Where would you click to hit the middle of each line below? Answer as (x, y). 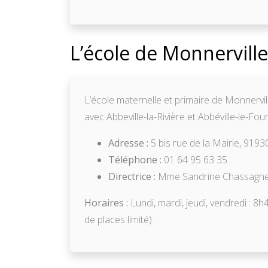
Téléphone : (135, 159)
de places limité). (119, 219)
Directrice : (132, 176)
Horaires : (106, 202)
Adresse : (128, 143)
